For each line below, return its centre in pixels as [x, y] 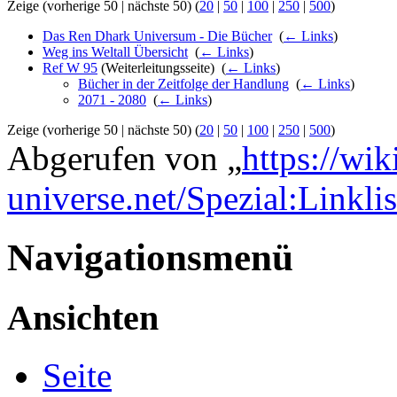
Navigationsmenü [150, 257]
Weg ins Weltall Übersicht [115, 52]
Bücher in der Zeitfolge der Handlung [183, 84]
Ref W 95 [70, 68]
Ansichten [83, 317]
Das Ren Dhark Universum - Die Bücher [157, 36]
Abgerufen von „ [125, 159]
